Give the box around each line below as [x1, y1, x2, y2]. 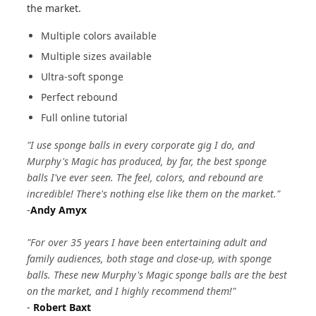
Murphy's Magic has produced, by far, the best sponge [27, 154, 267, 168]
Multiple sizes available [41, 49, 152, 63]
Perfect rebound [41, 90, 119, 104]
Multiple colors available [41, 29, 157, 42]
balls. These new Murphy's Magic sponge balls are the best [27, 268, 288, 281]
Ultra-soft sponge [41, 70, 124, 83]
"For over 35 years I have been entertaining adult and [27, 236, 267, 249]
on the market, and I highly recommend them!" [27, 284, 236, 298]
